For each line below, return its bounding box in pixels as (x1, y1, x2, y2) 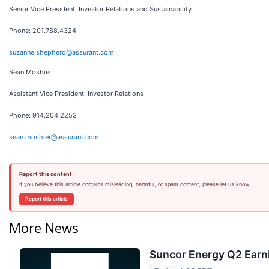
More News (9, 218, 79, 237)
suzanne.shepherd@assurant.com (9, 48, 114, 56)
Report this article (25, 196, 68, 202)
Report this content (19, 171, 72, 177)
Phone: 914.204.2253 (9, 111, 77, 119)
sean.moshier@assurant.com (9, 133, 99, 141)
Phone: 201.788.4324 (9, 26, 76, 35)
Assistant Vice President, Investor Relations (9, 89, 144, 98)
